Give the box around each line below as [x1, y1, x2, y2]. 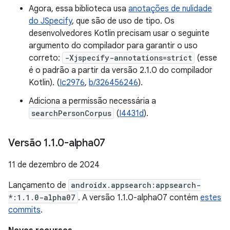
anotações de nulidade [128, 4, 212, 14]
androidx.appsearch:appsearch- [71, 180, 201, 190]
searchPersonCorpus [31, 108, 111, 118]
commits [8, 205, 41, 215]
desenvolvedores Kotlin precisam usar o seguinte [29, 28, 209, 39]
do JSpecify [29, 16, 72, 26]
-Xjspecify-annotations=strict [65, 53, 192, 63]
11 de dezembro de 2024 [8, 160, 100, 170]
